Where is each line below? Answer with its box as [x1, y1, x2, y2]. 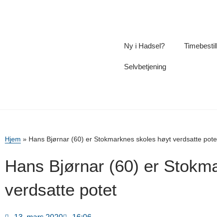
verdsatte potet [5, 180, 117, 200]
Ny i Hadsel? [124, 41, 165, 50]
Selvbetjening [124, 62, 167, 71]
